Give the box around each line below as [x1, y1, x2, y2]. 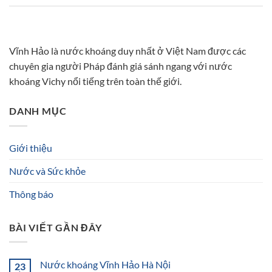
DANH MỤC [9, 105, 67, 117]
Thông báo [9, 188, 53, 200]
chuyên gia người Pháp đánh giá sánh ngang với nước [9, 60, 232, 72]
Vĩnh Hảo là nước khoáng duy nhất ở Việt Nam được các [9, 45, 246, 57]
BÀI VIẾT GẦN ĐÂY [9, 221, 102, 233]
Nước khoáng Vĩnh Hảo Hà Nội [40, 259, 171, 271]
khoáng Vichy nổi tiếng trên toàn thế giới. [9, 75, 182, 87]
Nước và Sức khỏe [9, 165, 86, 177]
